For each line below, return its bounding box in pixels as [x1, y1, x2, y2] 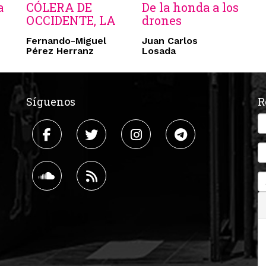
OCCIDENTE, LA [26, 12, 116, 28]
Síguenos [26, 94, 75, 109]
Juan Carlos [142, 35, 198, 47]
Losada [142, 45, 176, 57]
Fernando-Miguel [26, 35, 106, 47]
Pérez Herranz [26, 45, 94, 57]
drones [142, 12, 182, 28]
